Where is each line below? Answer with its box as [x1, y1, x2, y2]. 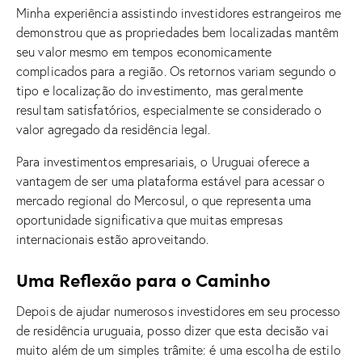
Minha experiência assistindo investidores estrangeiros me [16, 4, 341, 21]
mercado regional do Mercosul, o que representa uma [16, 192, 312, 208]
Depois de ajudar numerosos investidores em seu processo [16, 302, 341, 319]
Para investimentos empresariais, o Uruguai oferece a [16, 153, 310, 170]
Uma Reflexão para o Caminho [16, 266, 271, 292]
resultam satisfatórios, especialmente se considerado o [16, 101, 322, 118]
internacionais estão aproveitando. [16, 230, 209, 247]
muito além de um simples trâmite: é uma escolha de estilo [16, 341, 341, 358]
